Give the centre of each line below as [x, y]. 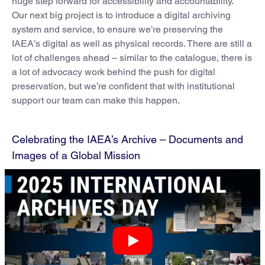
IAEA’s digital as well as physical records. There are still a [132, 43]
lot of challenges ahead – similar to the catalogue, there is [132, 57]
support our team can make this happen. [96, 100]
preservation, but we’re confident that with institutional [123, 86]
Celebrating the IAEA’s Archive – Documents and [127, 139]
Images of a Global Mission [76, 155]
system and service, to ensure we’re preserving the [117, 29]
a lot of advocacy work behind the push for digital [114, 72]
